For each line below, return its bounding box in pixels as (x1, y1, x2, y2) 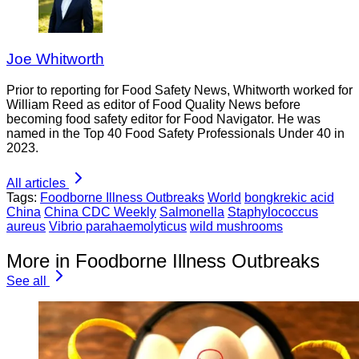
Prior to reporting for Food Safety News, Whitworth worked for (6, 83, 353, 98)
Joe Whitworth (6, 50, 104, 68)
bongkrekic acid (244, 191, 334, 205)
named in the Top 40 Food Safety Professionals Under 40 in (6, 127, 345, 141)
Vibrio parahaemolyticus (49, 220, 187, 234)
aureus (6, 220, 46, 234)
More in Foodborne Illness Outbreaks (6, 249, 320, 272)
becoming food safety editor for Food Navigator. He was (6, 112, 321, 127)
